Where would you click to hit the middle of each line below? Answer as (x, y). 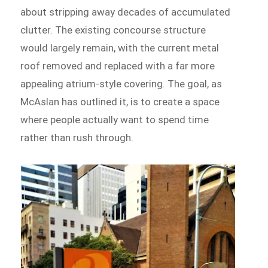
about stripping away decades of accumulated (126, 12)
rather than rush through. (77, 137)
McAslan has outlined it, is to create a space (120, 101)
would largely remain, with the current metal (120, 48)
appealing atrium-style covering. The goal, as (121, 83)
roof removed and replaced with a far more (118, 66)
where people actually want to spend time (115, 119)
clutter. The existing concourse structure (113, 30)
